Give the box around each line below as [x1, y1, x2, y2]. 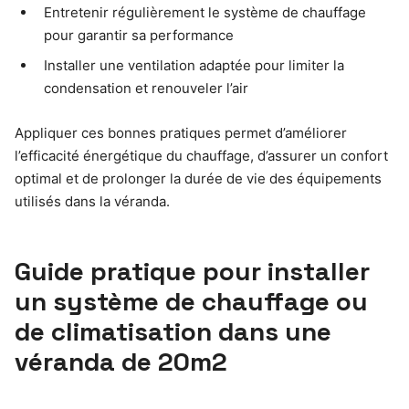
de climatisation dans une [15, 315, 331, 349]
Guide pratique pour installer [15, 255, 370, 288]
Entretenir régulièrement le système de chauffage [44, 4, 366, 22]
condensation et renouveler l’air [44, 79, 248, 98]
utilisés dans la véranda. [15, 193, 170, 211]
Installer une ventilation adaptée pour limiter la [44, 57, 344, 75]
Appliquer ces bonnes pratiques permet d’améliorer [15, 124, 347, 142]
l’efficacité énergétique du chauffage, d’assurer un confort [15, 147, 388, 165]
